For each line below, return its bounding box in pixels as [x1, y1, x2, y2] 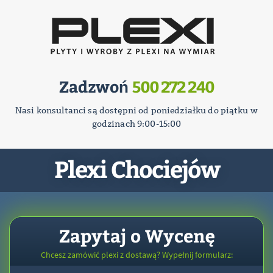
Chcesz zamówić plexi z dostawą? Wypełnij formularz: [40, 249, 233, 260]
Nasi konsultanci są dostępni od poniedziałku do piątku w [15, 105, 258, 116]
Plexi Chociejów [54, 153, 219, 184]
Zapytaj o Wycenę [58, 223, 214, 247]
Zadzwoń [59, 76, 132, 97]
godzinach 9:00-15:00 [91, 118, 182, 129]
